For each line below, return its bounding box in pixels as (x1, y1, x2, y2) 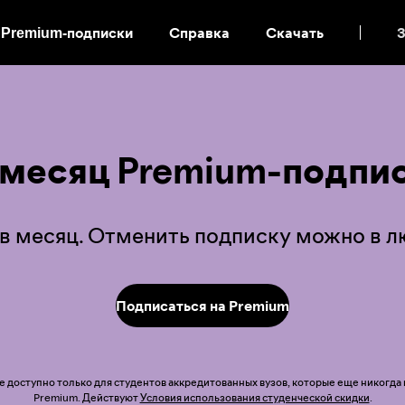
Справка (169, 23, 230, 42)
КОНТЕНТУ (217, 73, 295, 93)
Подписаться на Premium (116, 295, 289, 316)
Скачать (266, 23, 324, 42)
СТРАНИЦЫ (217, 95, 302, 115)
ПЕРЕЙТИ (217, 30, 284, 50)
